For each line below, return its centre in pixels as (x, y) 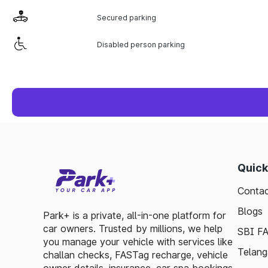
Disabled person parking (141, 44)
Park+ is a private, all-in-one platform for (135, 215)
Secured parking (126, 17)
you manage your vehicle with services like (138, 242)
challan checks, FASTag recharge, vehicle (135, 255)
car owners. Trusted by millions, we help (133, 229)
